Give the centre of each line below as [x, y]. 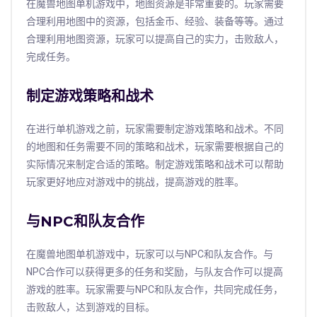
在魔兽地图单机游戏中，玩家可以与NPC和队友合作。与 [150, 254]
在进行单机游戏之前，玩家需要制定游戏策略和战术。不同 [155, 129]
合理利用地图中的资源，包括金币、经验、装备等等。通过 [155, 21]
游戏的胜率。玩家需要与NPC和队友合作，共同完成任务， [155, 289]
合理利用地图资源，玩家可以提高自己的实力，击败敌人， [155, 39]
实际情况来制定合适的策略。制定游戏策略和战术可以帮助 [155, 164]
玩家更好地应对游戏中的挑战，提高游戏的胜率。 [135, 182]
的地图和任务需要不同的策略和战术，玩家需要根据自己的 [155, 146]
